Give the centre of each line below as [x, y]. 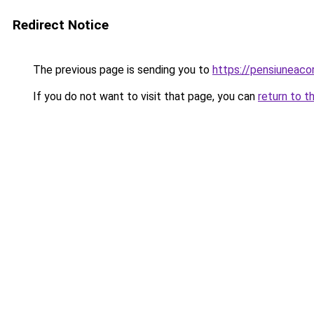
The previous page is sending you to [121, 70]
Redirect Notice [61, 25]
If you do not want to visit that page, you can [144, 96]
